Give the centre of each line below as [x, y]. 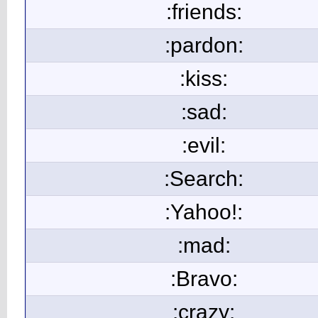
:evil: [204, 145]
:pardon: [204, 45]
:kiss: [204, 78]
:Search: [204, 179]
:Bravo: [204, 279]
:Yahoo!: [204, 212]
